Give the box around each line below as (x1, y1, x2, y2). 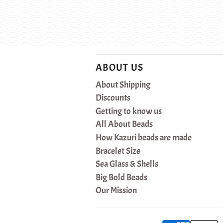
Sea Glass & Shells (96, 158, 158, 170)
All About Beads (96, 118, 153, 130)
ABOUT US (96, 61, 144, 74)
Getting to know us (96, 105, 162, 116)
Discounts (96, 92, 130, 104)
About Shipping (96, 79, 150, 90)
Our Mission (96, 185, 137, 196)
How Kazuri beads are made (96, 131, 192, 143)
